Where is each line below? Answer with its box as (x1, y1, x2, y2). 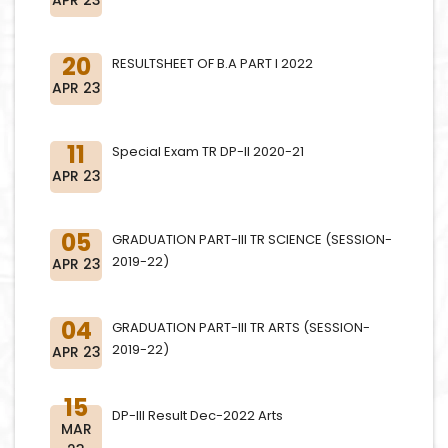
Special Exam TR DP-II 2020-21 (112, 142, 304, 161)
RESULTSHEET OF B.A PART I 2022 (112, 54, 313, 73)
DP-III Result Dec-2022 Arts (112, 406, 283, 425)
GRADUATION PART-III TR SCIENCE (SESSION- (112, 230, 392, 249)
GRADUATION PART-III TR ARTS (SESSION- (112, 318, 370, 337)
